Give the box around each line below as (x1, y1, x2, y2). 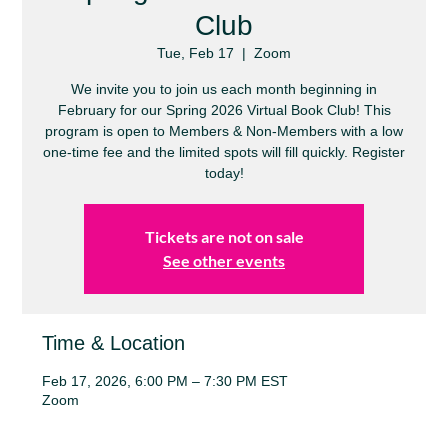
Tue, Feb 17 (157, 45, 234, 61)
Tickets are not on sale (144, 227, 304, 246)
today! (204, 165, 244, 181)
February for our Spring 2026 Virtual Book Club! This (57, 102, 391, 118)
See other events (163, 251, 285, 270)
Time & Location (42, 332, 186, 354)
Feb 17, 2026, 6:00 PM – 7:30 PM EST (42, 373, 289, 389)
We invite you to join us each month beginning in (71, 81, 377, 97)
